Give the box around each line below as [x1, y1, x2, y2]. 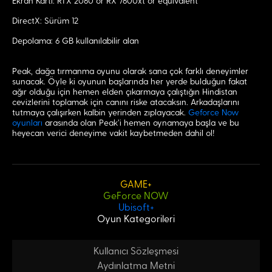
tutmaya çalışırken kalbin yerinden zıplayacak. [12, 109, 188, 117]
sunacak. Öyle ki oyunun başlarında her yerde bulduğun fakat [12, 78, 247, 86]
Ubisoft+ [118, 203, 154, 212]
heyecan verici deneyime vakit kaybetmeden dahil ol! [12, 129, 214, 138]
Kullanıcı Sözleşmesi [93, 246, 178, 256]
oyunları [12, 119, 42, 127]
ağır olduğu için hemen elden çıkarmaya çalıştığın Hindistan [12, 88, 237, 97]
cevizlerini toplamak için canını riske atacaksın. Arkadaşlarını [12, 98, 239, 107]
